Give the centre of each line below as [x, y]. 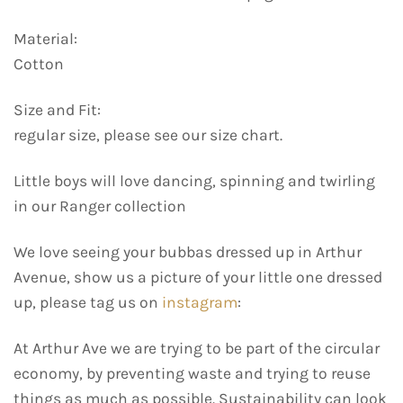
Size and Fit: [57, 109]
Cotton [39, 64]
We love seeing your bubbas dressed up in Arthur [188, 251]
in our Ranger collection [100, 206]
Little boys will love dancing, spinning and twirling [194, 180]
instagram [200, 302]
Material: [45, 39]
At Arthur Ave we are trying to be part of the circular [197, 348]
